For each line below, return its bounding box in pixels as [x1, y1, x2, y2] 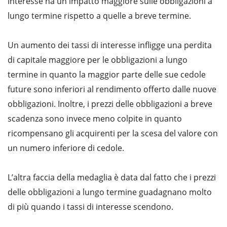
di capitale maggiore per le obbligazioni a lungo [8, 54, 187, 65]
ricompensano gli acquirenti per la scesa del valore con [8, 127, 218, 139]
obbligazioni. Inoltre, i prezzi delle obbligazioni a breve [8, 98, 212, 109]
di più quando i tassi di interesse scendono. [8, 201, 173, 212]
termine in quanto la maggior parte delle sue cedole [8, 68, 206, 80]
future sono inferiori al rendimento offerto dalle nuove [8, 83, 216, 95]
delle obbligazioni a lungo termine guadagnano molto [8, 186, 212, 198]
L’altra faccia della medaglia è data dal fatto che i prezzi [8, 171, 216, 183]
